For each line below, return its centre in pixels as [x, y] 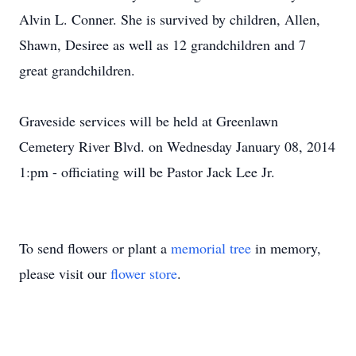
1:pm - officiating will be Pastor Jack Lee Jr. [147, 172]
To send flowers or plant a [95, 248]
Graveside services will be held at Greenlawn [149, 121]
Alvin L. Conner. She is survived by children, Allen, [170, 19]
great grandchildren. [77, 70]
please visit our [65, 273]
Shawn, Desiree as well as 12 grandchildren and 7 [163, 44]
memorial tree [211, 248]
